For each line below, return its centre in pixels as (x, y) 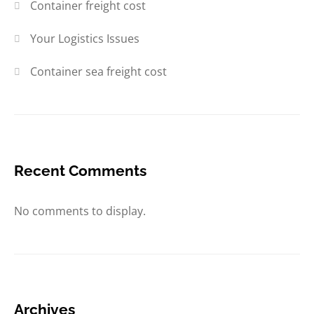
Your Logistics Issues (85, 39)
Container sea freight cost (99, 72)
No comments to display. (80, 211)
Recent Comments (80, 170)
